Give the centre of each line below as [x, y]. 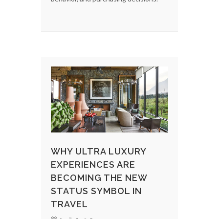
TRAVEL [69, 204]
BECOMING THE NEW [99, 177]
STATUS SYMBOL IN [96, 191]
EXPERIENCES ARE [93, 164]
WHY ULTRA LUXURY [99, 151]
